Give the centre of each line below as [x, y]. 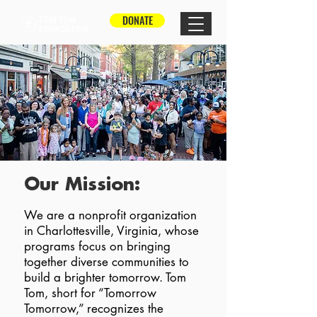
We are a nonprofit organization [110, 215]
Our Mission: [82, 184]
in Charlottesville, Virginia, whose [111, 231]
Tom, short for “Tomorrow [90, 293]
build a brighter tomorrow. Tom [105, 277]
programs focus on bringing [97, 246]
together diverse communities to [106, 262]
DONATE [137, 20]
